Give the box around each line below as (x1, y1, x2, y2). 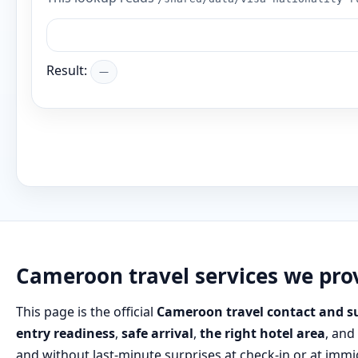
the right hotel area (200, 324, 325, 342)
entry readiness (16, 324, 115, 342)
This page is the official (16, 302, 157, 320)
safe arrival (121, 324, 193, 342)
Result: (46, 62, 90, 79)
